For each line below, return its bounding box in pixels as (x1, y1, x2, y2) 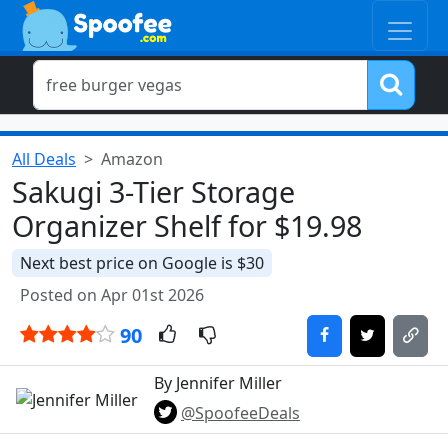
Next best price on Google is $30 (20, 252, 264, 274)
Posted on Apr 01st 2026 (20, 284, 204, 306)
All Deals (12, 148, 76, 170)
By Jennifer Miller (154, 372, 282, 394)
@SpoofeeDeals (181, 402, 300, 424)
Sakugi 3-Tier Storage (12, 172, 295, 211)
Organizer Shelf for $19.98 (12, 206, 362, 245)
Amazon (101, 148, 163, 170)
